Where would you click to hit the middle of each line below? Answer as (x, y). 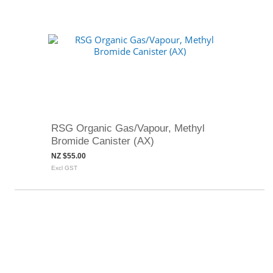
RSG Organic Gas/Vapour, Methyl (128, 128)
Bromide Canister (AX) (103, 141)
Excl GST (64, 168)
